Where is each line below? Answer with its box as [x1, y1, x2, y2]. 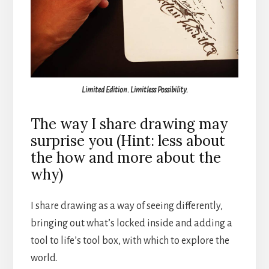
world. [30, 253, 58, 264]
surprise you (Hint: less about [30, 131, 225, 151]
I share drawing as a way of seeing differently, [30, 201, 223, 212]
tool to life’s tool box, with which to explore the [30, 235, 229, 247]
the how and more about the [30, 148, 221, 168]
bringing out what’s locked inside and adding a [30, 218, 232, 229]
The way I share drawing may [30, 115, 228, 134]
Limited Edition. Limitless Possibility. [81, 86, 188, 95]
